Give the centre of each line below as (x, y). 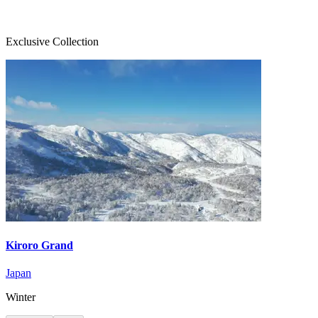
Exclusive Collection (52, 41)
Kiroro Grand (39, 245)
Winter (21, 297)
